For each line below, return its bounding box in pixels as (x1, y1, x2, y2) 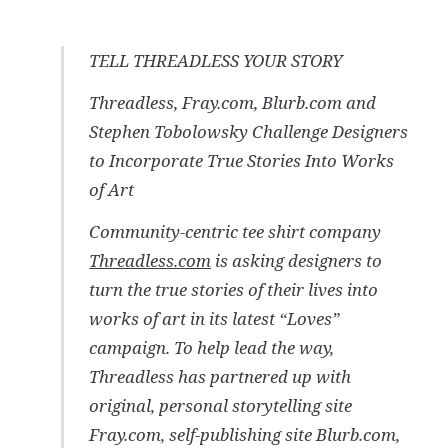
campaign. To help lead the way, (89, 336, 335, 360)
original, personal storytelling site (89, 394, 353, 418)
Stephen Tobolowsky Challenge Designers (89, 119, 409, 143)
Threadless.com (89, 249, 212, 273)
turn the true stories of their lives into (89, 278, 379, 302)
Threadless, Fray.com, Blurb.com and (89, 90, 377, 114)
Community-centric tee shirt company (89, 220, 382, 244)
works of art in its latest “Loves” (89, 307, 341, 331)
